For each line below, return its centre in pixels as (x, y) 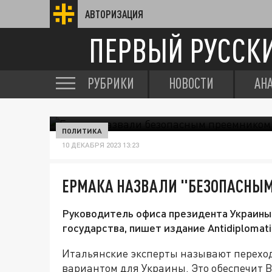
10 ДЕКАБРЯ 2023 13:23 (100, 145)
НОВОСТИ (191, 83)
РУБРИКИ (111, 83)
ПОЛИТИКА (82, 131)
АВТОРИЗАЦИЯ (114, 14)
